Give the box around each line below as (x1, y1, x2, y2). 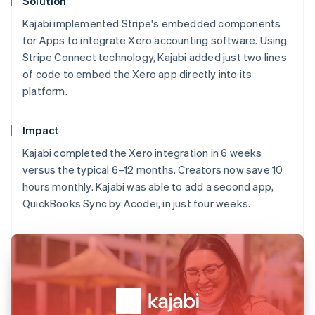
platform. (22, 84, 67, 98)
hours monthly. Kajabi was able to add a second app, (22, 179, 274, 194)
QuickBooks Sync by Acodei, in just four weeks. (22, 196, 251, 211)
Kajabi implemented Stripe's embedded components (22, 16, 281, 31)
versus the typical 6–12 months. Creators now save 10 (22, 162, 283, 177)
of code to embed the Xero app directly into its (22, 67, 252, 82)
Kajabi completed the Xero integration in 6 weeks (22, 146, 262, 160)
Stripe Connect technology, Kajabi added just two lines (22, 50, 287, 65)
